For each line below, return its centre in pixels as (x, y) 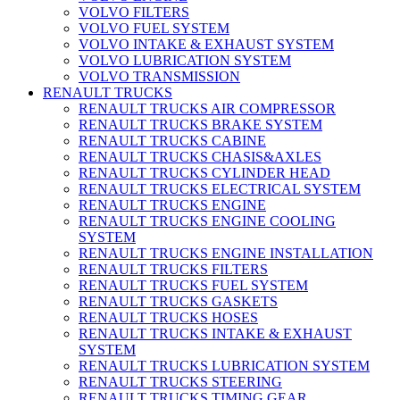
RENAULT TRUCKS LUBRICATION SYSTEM (224, 366)
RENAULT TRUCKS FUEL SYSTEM (193, 286)
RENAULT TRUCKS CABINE (172, 141)
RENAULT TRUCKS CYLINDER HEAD (204, 173)
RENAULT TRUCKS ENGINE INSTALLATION (226, 254)
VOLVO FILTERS (134, 12)
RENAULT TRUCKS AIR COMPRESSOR (207, 109)
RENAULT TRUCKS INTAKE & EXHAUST (215, 334)
